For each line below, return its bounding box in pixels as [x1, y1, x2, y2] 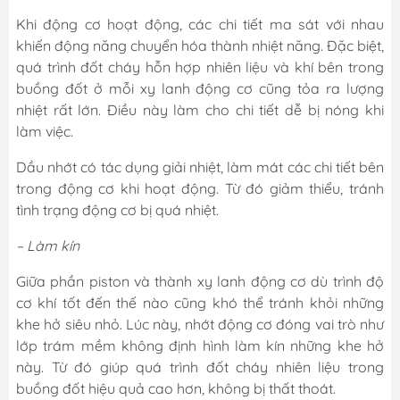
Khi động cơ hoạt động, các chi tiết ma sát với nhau [16, 15, 384, 34]
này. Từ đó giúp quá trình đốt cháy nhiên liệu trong [16, 358, 384, 377]
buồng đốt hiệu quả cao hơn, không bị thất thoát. [16, 379, 336, 398]
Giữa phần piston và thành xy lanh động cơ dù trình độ [16, 272, 384, 291]
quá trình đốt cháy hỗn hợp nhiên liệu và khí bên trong [16, 58, 384, 77]
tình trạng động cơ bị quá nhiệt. [16, 201, 219, 220]
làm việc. [16, 122, 73, 141]
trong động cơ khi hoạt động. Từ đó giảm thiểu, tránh [16, 179, 384, 198]
